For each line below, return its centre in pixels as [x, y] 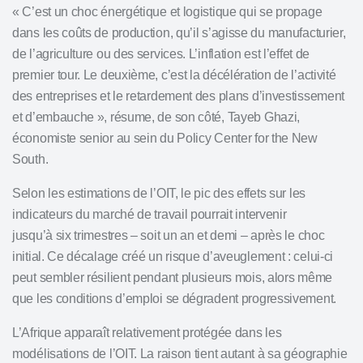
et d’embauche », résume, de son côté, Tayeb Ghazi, [156, 117]
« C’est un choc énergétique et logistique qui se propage [167, 12]
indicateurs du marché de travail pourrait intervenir [149, 214]
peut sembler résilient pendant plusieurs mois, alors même [172, 278]
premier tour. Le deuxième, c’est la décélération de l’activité [174, 75]
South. [30, 159]
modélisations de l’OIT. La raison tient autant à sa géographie [180, 354]
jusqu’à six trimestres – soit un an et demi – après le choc [169, 235]
